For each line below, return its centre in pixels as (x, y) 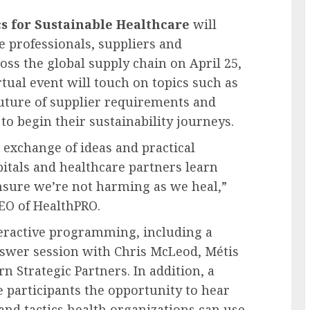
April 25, (216, 63)
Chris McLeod (156, 251)
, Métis (218, 251)
